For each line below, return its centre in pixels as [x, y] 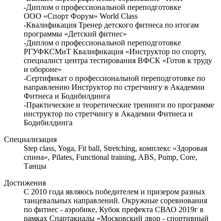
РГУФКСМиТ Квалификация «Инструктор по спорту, [115, 52]
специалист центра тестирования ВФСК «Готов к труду [118, 61]
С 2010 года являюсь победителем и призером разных [114, 192]
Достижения [25, 183]
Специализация [30, 140]
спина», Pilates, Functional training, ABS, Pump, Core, [110, 157]
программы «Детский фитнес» [75, 34]
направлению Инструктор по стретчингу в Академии [114, 87]
